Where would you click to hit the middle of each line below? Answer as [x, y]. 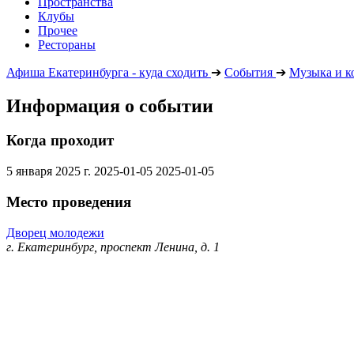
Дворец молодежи [55, 232]
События [249, 72]
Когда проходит [60, 141]
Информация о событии [110, 105]
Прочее [58, 30]
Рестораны [67, 44]
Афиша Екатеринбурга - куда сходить [107, 72]
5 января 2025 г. [50, 171]
